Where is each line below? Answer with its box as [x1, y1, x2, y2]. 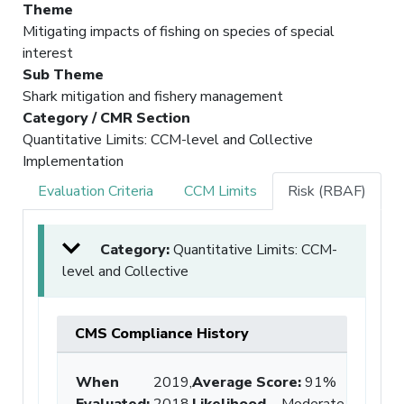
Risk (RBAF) [288, 180, 366, 201]
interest [23, 42, 73, 63]
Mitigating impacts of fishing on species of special [23, 21, 335, 41]
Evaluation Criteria [38, 180, 153, 201]
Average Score [192, 372, 298, 392]
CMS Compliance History [75, 323, 249, 344]
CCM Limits [184, 180, 257, 201]
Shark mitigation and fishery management [23, 86, 283, 106]
